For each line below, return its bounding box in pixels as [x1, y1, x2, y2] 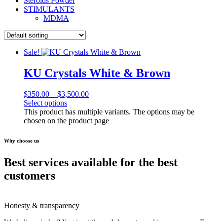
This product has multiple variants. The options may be [24, 107, 194, 116]
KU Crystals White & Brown [24, 67, 170, 80]
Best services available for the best [4, 155, 178, 169]
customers [4, 169, 55, 182]
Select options [24, 98, 67, 107]
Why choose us [4, 137, 39, 144]
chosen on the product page [24, 116, 109, 125]
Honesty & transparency [4, 201, 79, 210]
